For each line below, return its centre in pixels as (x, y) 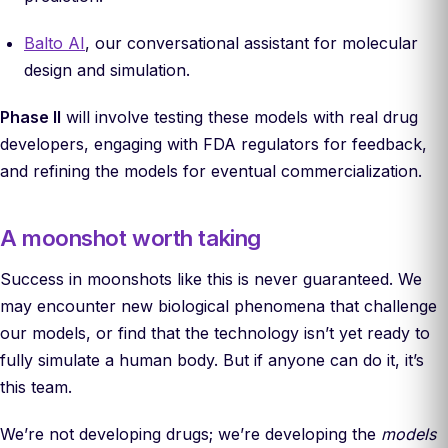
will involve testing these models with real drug (239, 117)
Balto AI (54, 43)
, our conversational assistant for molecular (251, 43)
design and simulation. (107, 70)
